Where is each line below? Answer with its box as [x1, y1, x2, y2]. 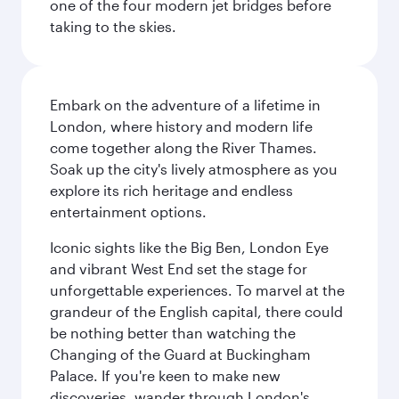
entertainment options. [50, 203, 207, 220]
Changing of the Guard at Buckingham [50, 346, 311, 362]
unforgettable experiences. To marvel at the [50, 281, 345, 298]
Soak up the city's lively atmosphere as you [50, 160, 338, 177]
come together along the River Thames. [50, 139, 317, 156]
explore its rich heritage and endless [50, 182, 293, 199]
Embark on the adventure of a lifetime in [50, 96, 321, 113]
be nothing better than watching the [50, 324, 296, 341]
